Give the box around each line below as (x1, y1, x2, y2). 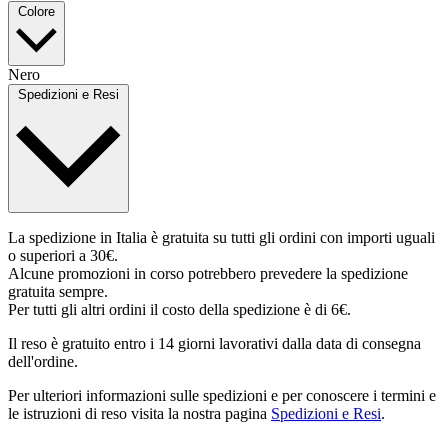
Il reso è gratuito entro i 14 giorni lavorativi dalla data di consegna (8, 335, 421, 353)
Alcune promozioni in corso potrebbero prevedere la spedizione (8, 265, 408, 283)
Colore (18, 4, 55, 20)
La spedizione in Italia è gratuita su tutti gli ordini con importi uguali (8, 229, 435, 247)
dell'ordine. (8, 353, 78, 371)
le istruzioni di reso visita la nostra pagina (8, 405, 271, 423)
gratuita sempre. (8, 283, 108, 301)
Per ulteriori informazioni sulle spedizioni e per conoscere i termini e (8, 387, 436, 405)
